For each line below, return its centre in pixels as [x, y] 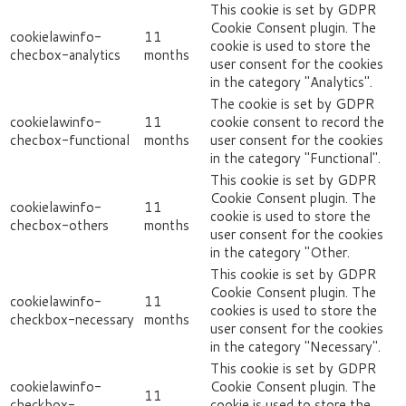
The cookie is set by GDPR [293, 104]
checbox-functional [70, 140]
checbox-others [59, 226]
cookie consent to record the [297, 122]
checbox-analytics [65, 55]
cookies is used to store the [294, 311]
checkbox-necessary [72, 320]
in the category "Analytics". [291, 82]
